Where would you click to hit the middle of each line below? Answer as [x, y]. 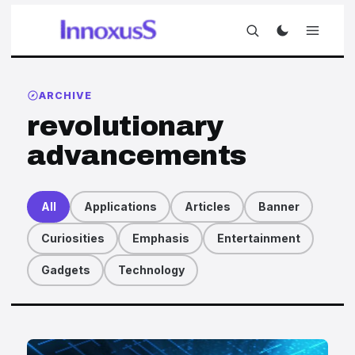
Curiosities [73, 239]
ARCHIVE [66, 95]
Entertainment [258, 239]
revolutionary [126, 126]
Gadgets [65, 270]
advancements [137, 156]
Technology [151, 270]
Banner [279, 207]
